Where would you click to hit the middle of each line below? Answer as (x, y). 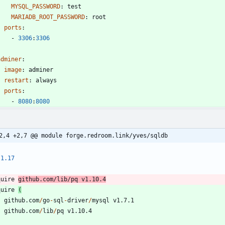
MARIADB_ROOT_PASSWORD (48, 17)
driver (78, 200)
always (46, 80)
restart (16, 80)
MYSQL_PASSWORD (36, 6)
